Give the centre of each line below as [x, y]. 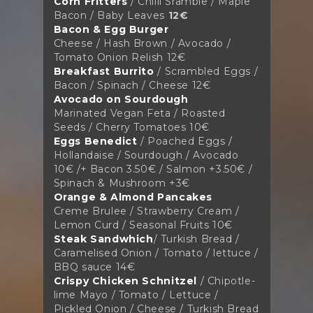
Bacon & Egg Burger [111, 29]
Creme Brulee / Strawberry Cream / [146, 211]
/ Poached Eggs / [186, 141]
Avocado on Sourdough [121, 99]
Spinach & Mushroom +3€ [122, 183]
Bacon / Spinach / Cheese [121, 85]
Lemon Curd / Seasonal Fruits [133, 225]
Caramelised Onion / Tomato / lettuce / [156, 253]
